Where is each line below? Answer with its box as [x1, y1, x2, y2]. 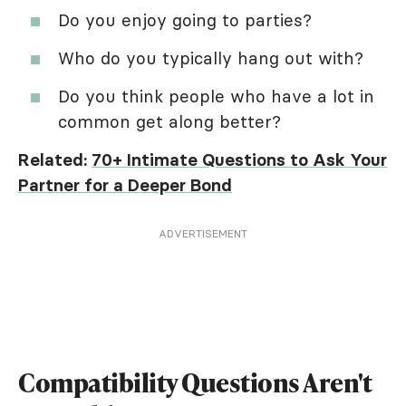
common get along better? [58, 111, 281, 133]
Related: [18, 149, 92, 171]
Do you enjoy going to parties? [58, 9, 312, 32]
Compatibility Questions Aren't [18, 365, 372, 401]
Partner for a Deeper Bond [18, 174, 232, 197]
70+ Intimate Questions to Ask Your [92, 149, 387, 171]
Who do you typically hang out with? [58, 47, 363, 70]
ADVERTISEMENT [159, 227, 247, 241]
